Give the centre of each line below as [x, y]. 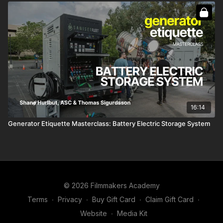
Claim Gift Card [169, 199]
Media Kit [132, 213]
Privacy [70, 199]
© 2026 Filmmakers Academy [111, 185]
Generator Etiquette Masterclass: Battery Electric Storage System [109, 123]
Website [93, 213]
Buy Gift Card [114, 199]
